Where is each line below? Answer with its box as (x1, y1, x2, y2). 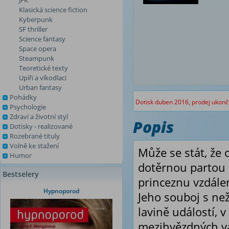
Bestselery (3, 169, 39, 179)
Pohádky (10, 93, 37, 102)
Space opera (19, 44, 56, 53)
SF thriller (19, 25, 48, 34)
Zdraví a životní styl (10, 112, 68, 121)
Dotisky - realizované (10, 122, 73, 131)
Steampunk (19, 54, 54, 63)
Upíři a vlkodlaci (19, 73, 66, 82)
